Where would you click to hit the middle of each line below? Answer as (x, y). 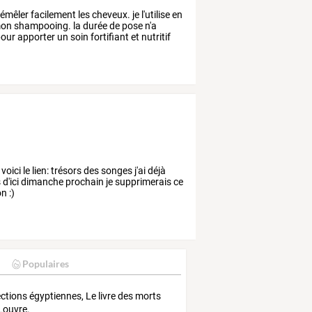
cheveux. (110, 14)
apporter (36, 37)
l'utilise (155, 14)
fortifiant (109, 37)
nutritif (155, 37)
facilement (53, 14)
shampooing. (42, 25)
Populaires (45, 264)
